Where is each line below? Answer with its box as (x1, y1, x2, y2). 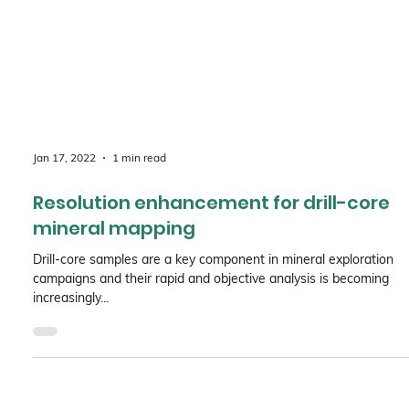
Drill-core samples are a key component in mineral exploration (32, 360, 393, 377)
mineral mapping (32, 324, 195, 351)
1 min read (111, 260, 166, 275)
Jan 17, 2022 (32, 260, 96, 275)
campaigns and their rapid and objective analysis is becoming (32, 379, 389, 396)
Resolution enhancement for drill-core (32, 299, 390, 325)
